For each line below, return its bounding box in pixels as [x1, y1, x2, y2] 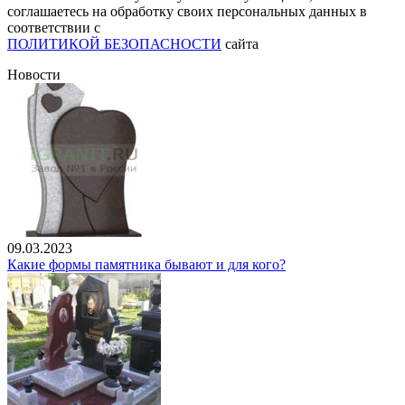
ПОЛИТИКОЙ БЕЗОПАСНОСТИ [7, 35, 221, 52]
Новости [7, 66, 61, 82]
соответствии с [7, 19, 100, 35]
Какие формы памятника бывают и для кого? [7, 256, 286, 272]
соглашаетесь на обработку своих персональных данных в [7, 3, 367, 19]
